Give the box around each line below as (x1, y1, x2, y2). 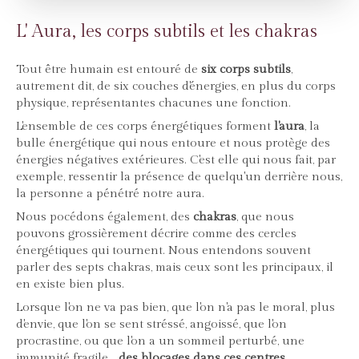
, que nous (236, 210, 294, 224)
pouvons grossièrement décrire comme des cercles (16, 227, 296, 241)
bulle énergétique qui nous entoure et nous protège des (16, 136, 330, 151)
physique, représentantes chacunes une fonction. (16, 96, 291, 111)
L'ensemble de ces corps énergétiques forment (16, 119, 274, 134)
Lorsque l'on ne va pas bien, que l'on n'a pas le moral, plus (16, 301, 335, 315)
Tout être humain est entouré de (16, 63, 201, 77)
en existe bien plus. (16, 277, 127, 292)
